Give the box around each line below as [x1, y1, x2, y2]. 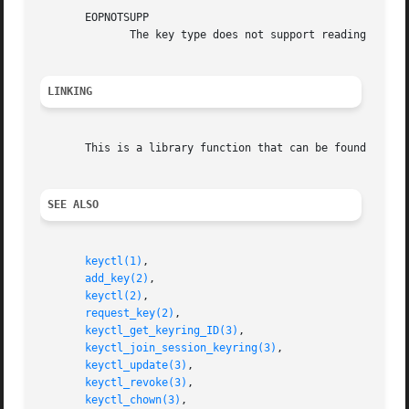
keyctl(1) [85, 255, 143, 268]
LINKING [47, 85, 93, 99]
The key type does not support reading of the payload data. [40, 28, 92, 42]
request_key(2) [85, 307, 175, 320]
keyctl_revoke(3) [85, 376, 188, 390]
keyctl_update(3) [85, 359, 188, 372]
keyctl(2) [85, 289, 143, 303]
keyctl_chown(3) [85, 393, 182, 407]
